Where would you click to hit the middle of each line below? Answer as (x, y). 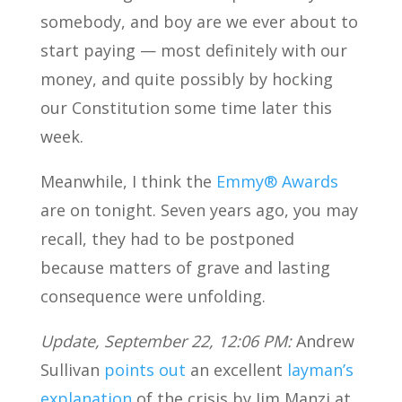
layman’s (320, 370)
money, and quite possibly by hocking (186, 79)
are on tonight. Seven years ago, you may (199, 210)
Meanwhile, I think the (128, 181)
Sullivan (72, 370)
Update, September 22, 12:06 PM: (166, 341)
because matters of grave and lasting (185, 267)
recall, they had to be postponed (167, 239)
